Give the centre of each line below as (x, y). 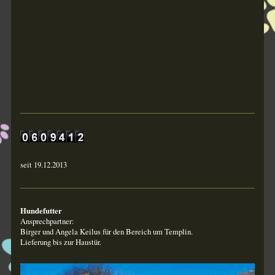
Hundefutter (41, 210)
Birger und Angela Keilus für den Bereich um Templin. (106, 231)
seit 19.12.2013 (43, 164)
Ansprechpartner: (47, 221)
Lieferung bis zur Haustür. (60, 242)
